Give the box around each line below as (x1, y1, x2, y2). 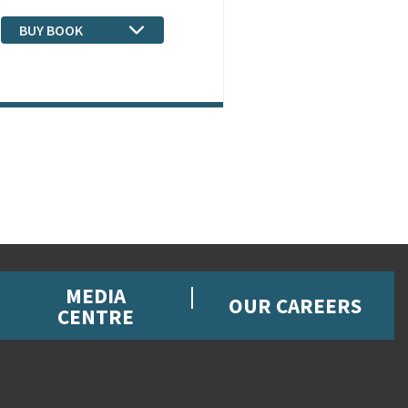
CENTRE (56, 302, 134, 330)
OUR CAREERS (228, 292, 362, 319)
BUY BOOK (19, 21, 83, 39)
